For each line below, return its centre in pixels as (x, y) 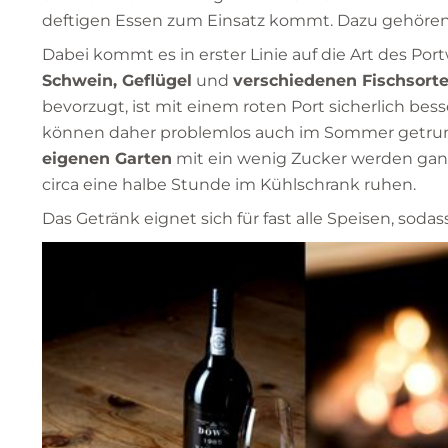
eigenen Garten (107, 158)
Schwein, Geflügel (117, 80)
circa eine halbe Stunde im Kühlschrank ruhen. (229, 184)
